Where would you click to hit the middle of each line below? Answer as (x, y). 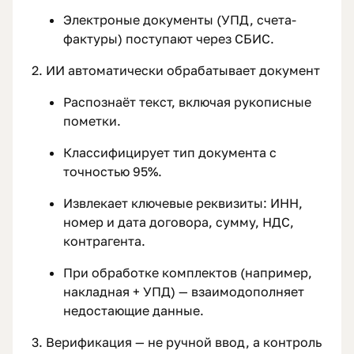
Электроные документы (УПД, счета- (180, 20)
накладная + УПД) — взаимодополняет (184, 292)
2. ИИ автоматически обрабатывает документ (176, 71)
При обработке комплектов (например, (188, 273)
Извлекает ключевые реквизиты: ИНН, (183, 203)
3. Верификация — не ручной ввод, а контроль (177, 343)
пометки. (92, 121)
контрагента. (104, 241)
